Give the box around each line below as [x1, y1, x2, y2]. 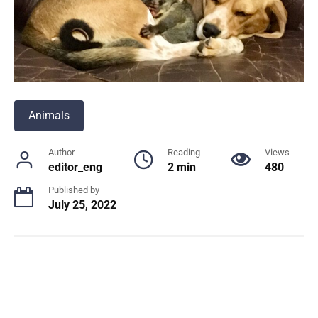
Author [48, 147, 75, 158]
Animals [28, 109, 70, 123]
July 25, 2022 [48, 198, 116, 212]
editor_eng [48, 160, 102, 175]
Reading [167, 147, 200, 158]
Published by [48, 185, 99, 196]
